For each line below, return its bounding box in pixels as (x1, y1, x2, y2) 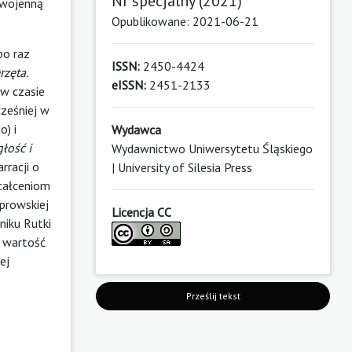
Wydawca (112, 121, 161, 137)
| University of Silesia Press (112, 159, 252, 175)
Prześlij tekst (185, 289, 240, 302)
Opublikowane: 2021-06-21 (112, 13, 258, 29)
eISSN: (112, 76, 146, 93)
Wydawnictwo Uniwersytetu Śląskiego (112, 140, 313, 156)
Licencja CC (112, 203, 171, 220)
